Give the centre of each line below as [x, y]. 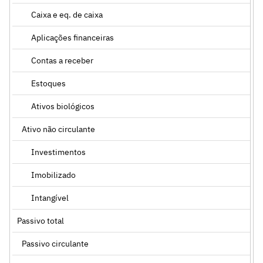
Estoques [48, 83]
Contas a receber [62, 60]
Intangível [50, 198]
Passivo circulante [55, 243]
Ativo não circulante [58, 129]
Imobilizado [53, 175]
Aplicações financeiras [73, 37]
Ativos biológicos [63, 106]
